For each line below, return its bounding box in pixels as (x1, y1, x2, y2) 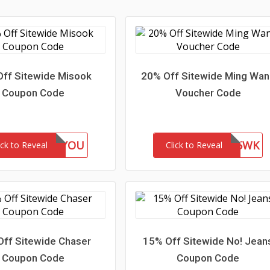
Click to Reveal (166, 139, 223, 151)
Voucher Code (175, 87, 241, 99)
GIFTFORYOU (16, 138, 84, 152)
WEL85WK (208, 138, 260, 152)
